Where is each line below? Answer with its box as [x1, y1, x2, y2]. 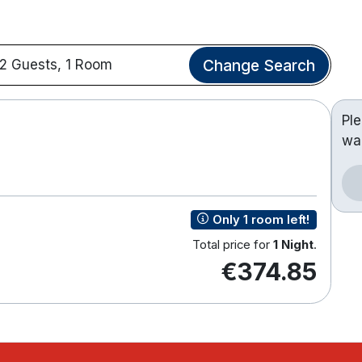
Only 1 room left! [209, 213, 310, 228]
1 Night [272, 238, 314, 253]
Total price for [192, 238, 273, 253]
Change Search [202, 55, 315, 75]
